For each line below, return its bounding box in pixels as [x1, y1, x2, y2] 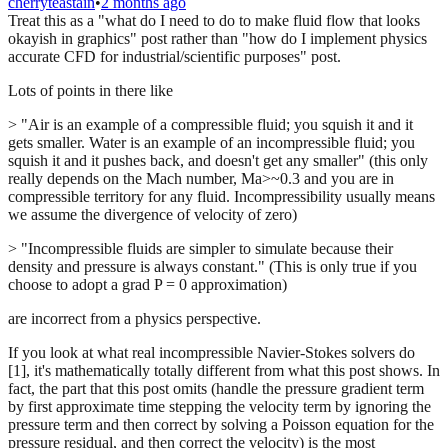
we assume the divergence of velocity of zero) [8, 205, 297, 223]
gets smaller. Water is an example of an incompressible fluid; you [8, 133, 415, 151]
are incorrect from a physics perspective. [8, 309, 261, 327]
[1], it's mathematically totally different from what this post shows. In [8, 361, 440, 379]
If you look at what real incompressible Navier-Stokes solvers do [8, 343, 415, 361]
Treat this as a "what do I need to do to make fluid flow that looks [8, 11, 420, 29]
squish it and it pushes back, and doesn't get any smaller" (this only [8, 151, 428, 169]
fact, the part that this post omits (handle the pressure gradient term [8, 379, 424, 397]
